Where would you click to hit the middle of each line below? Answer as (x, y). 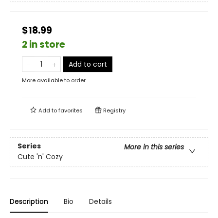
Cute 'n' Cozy (40, 157)
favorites (71, 110)
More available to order (54, 80)
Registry (114, 110)
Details (100, 201)
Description (29, 201)
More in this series (154, 147)
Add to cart (88, 64)
